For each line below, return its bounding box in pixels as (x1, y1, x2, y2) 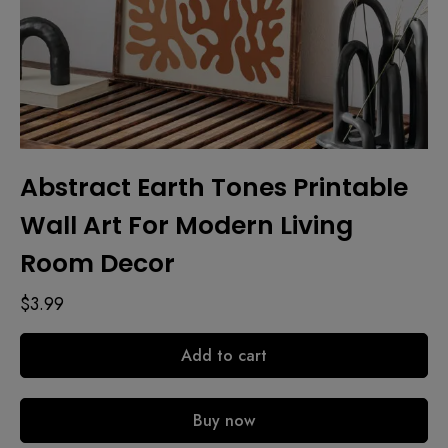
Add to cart (181, 344, 267, 368)
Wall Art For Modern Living (20, 208, 353, 244)
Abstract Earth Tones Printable (20, 170, 408, 206)
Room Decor (20, 246, 175, 282)
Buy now (193, 409, 255, 433)
